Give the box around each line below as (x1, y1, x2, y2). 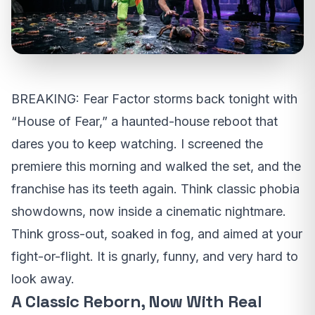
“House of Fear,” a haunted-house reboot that (11, 114, 278, 129)
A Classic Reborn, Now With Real (11, 290, 262, 313)
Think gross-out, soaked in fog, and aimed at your (11, 226, 302, 242)
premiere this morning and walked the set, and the (11, 159, 301, 174)
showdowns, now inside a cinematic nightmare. (11, 204, 286, 219)
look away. (11, 271, 75, 287)
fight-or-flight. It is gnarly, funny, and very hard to (11, 249, 298, 264)
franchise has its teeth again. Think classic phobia (11, 181, 300, 197)
